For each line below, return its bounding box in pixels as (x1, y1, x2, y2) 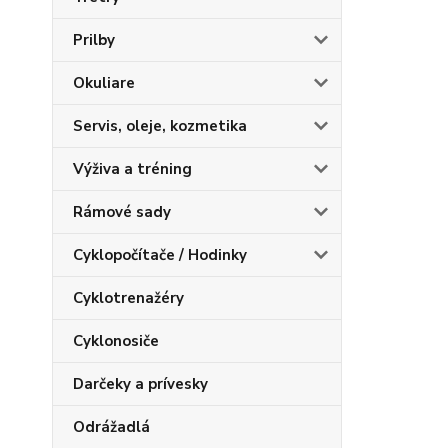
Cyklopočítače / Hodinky (73, 245, 247, 265)
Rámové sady (73, 202, 171, 222)
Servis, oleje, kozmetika (73, 116, 247, 136)
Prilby (73, 30, 115, 50)
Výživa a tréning (73, 159, 192, 179)
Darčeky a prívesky (73, 374, 208, 394)
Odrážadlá (73, 417, 150, 437)
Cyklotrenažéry (73, 288, 184, 308)
